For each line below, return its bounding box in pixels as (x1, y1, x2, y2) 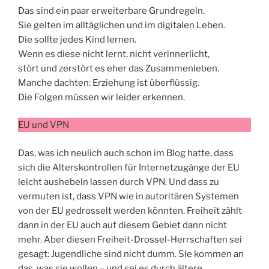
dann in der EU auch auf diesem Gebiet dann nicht (18, 219, 227, 231)
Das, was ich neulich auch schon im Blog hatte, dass (18, 147, 234, 159)
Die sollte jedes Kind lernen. (18, 34, 136, 45)
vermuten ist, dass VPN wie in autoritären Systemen (18, 190, 239, 202)
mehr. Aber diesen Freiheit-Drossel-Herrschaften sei (18, 234, 242, 245)
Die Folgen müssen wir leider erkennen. (18, 91, 185, 103)
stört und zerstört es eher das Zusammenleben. (18, 62, 219, 74)
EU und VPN (18, 119, 69, 131)
